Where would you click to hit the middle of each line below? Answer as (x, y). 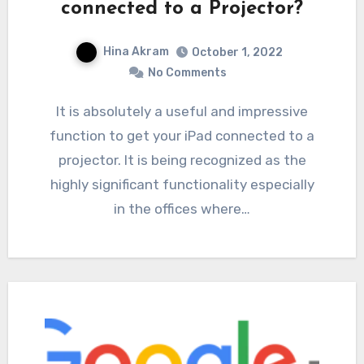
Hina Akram (136, 51)
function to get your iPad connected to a (182, 135)
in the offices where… (182, 208)
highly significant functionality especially (182, 184)
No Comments (187, 72)
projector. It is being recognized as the (182, 160)
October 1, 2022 (237, 52)
